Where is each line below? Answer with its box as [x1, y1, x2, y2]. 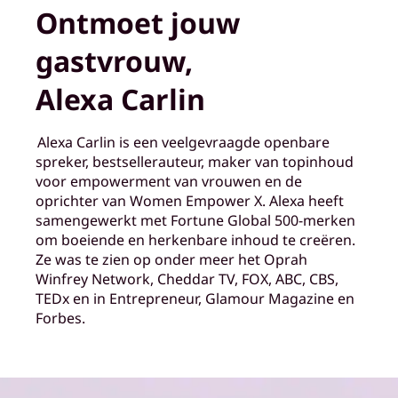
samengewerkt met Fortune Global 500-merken [36, 211, 355, 231]
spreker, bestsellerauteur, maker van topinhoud [36, 152, 354, 172]
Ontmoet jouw [36, 4, 240, 43]
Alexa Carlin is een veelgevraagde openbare [36, 132, 330, 153]
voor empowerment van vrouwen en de [36, 171, 302, 192]
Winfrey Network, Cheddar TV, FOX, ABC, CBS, [36, 269, 338, 290]
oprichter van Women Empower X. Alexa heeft [36, 191, 344, 211]
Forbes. [36, 308, 85, 329]
